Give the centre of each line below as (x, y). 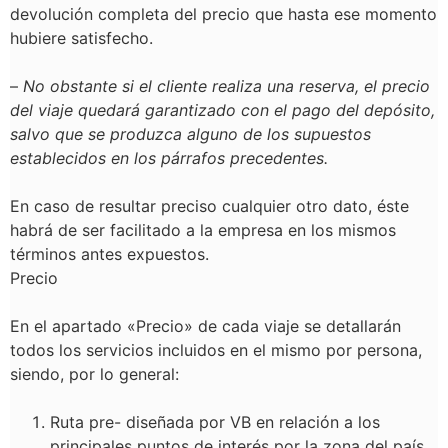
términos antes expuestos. (109, 254)
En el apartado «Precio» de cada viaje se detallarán (205, 326)
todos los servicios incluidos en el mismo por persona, (216, 350)
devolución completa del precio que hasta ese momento (223, 14)
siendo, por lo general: (94, 374)
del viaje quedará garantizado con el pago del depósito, (222, 110)
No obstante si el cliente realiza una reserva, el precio (226, 86)
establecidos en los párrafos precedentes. (171, 158)
